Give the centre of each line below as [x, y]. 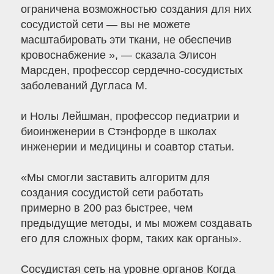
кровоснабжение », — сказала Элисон [118, 55]
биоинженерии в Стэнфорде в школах [118, 132]
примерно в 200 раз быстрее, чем [106, 208]
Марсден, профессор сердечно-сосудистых [131, 71]
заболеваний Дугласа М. [84, 86]
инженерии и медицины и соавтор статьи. [127, 147]
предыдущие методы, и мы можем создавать [136, 224]
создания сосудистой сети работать [112, 193]
